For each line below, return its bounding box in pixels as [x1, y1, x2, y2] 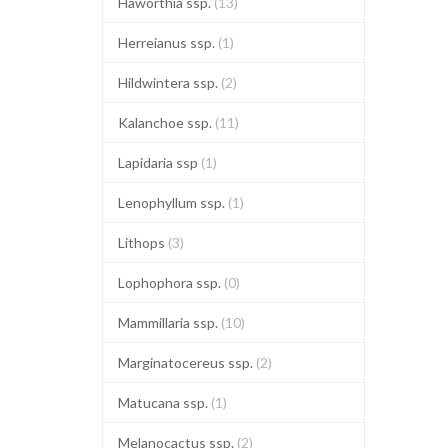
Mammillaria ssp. [118, 314, 221, 331]
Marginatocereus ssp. [118, 354, 256, 371]
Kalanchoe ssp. [118, 114, 215, 131]
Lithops [118, 234, 168, 251]
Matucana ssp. [118, 394, 211, 411]
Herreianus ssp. [118, 34, 218, 51]
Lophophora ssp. [118, 274, 224, 291]
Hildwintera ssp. [118, 74, 221, 91]
